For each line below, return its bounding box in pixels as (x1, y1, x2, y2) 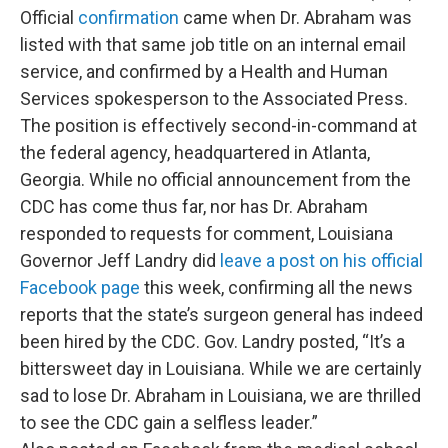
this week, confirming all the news (140, 277, 413, 299)
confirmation (78, 7, 179, 29)
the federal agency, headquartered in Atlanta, (20, 142, 370, 164)
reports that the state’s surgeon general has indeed (20, 304, 423, 326)
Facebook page (20, 277, 140, 299)
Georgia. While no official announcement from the (20, 169, 411, 191)
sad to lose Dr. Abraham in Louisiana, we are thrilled (20, 385, 421, 407)
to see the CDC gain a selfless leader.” (20, 412, 318, 434)
